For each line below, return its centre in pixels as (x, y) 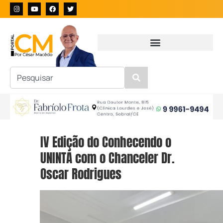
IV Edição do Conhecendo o (106, 142)
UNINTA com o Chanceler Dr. (108, 158)
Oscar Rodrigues (81, 174)
